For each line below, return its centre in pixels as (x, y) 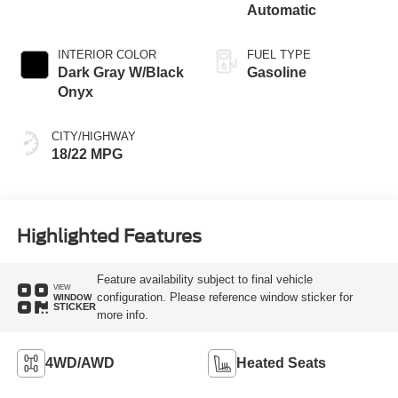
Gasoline (277, 73)
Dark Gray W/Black (120, 73)
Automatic (282, 11)
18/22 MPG (87, 155)
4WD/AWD (80, 362)
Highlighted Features (109, 236)
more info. (122, 314)
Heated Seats (281, 362)
